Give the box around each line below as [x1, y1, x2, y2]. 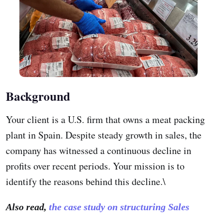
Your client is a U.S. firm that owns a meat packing [6, 112, 205, 126]
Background [6, 87, 70, 105]
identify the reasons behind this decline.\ [6, 174, 166, 188]
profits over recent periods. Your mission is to [6, 159, 185, 172]
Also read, [6, 201, 49, 212]
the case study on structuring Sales [49, 201, 189, 212]
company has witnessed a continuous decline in [6, 143, 191, 157]
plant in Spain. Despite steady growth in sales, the [6, 128, 201, 141]
